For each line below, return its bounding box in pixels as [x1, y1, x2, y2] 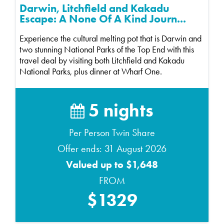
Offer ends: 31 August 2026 [57, 142, 166, 154]
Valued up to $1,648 [66, 158, 158, 170]
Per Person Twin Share [69, 126, 155, 138]
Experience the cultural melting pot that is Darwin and [19, 33, 201, 43]
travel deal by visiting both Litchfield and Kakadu [19, 55, 184, 65]
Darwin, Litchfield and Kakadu [19, 1, 169, 15]
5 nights [84, 98, 153, 121]
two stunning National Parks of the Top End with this [19, 44, 194, 54]
